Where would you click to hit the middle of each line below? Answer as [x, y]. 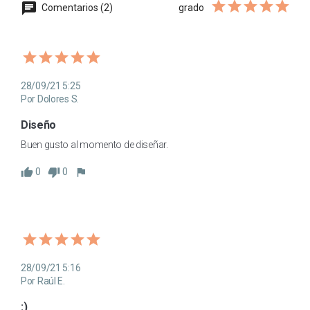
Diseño [39, 125]
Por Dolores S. [50, 99]
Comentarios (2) [76, 7]
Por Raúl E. [43, 281]
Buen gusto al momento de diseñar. [94, 145]
